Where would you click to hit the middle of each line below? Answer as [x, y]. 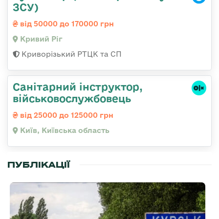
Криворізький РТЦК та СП [71, 54]
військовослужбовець [72, 98]
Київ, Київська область [64, 130]
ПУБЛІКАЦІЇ [39, 164]
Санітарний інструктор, [78, 86]
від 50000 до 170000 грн [66, 23]
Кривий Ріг [40, 39]
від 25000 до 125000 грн [66, 115]
